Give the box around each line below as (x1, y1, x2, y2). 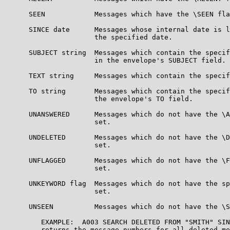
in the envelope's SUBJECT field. (4, 56, 226, 64)
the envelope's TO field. (4, 94, 193, 103)
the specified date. (4, 33, 172, 41)
